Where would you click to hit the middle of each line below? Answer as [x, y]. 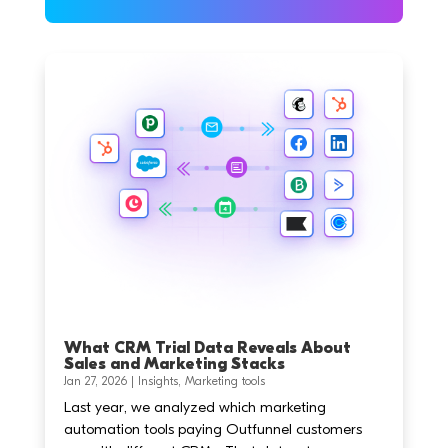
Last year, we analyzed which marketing [194, 407]
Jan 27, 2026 [95, 381]
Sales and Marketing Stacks [174, 364]
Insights [157, 381]
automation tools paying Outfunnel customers [212, 429]
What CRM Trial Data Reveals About [207, 348]
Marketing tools [224, 381]
